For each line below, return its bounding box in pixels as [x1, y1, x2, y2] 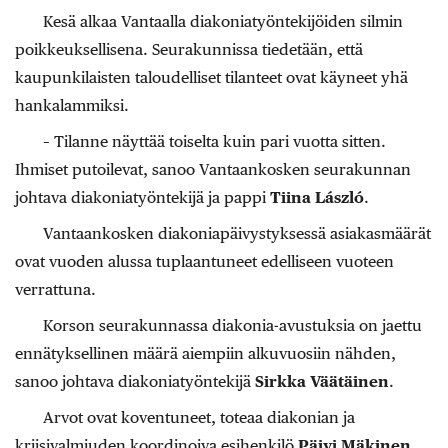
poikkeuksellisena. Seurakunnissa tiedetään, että [15, 40, 363, 59]
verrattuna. [15, 280, 96, 299]
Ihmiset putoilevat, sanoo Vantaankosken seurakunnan [15, 160, 411, 179]
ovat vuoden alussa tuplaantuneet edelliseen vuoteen [15, 252, 394, 271]
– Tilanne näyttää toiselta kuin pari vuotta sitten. [43, 132, 386, 151]
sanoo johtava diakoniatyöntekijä [15, 372, 255, 391]
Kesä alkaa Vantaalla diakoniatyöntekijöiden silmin [43, 12, 403, 31]
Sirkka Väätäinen [255, 372, 389, 391]
